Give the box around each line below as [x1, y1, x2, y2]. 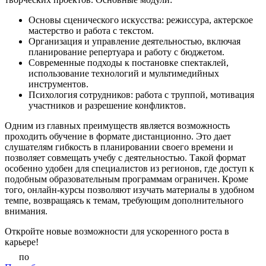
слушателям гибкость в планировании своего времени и [5, 142, 233, 153]
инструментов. [28, 79, 88, 90]
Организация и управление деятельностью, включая [28, 36, 240, 47]
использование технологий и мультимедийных [28, 68, 219, 79]
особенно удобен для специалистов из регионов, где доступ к [5, 163, 254, 174]
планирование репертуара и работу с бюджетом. [28, 47, 224, 58]
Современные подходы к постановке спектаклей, [28, 58, 229, 68]
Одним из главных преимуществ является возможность [5, 121, 230, 131]
